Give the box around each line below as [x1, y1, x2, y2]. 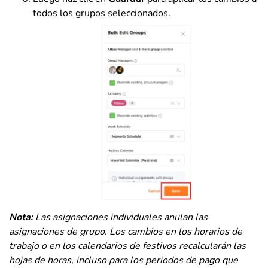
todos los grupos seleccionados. [33, 6, 170, 20]
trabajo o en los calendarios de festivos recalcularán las [9, 239, 246, 253]
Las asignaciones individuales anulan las [33, 211, 208, 224]
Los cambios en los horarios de [109, 225, 242, 239]
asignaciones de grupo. [9, 225, 107, 239]
